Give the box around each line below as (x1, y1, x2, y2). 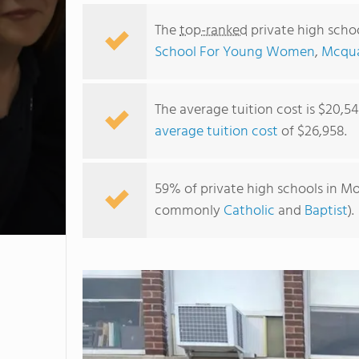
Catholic (224, 200, 275, 223)
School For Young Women (155, 41, 315, 64)
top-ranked (179, 19, 248, 42)
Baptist (305, 200, 348, 223)
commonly (155, 200, 224, 223)
